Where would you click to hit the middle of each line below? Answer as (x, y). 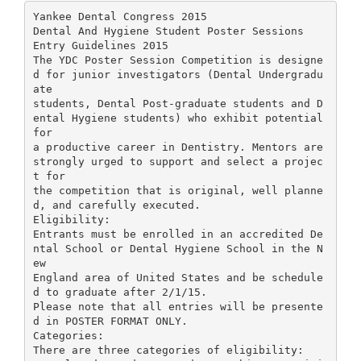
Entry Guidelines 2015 (100, 45)
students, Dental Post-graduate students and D (178, 103)
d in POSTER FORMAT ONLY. (110, 321)
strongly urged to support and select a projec (178, 161)
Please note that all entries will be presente (178, 306)
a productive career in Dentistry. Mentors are (178, 147)
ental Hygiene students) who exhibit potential (178, 118)
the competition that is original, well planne (178, 190)
